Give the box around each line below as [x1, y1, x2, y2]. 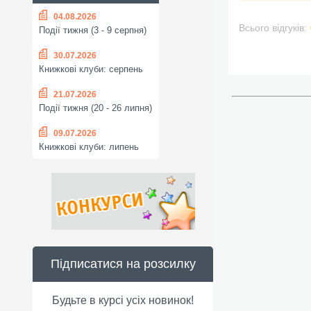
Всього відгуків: [239, 22, 307, 33]
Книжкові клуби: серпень [39, 64, 143, 75]
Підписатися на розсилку [50, 257, 196, 271]
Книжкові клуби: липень [39, 142, 139, 153]
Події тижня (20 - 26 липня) [39, 103, 152, 114]
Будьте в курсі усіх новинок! [52, 294, 194, 306]
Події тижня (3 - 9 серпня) [39, 25, 146, 36]
